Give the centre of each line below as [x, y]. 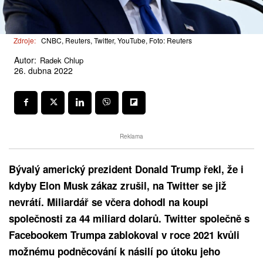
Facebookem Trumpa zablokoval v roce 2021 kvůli [124, 235]
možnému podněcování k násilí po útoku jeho [114, 251]
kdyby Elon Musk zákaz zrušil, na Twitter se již [118, 185]
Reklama [131, 136]
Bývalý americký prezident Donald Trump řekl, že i [126, 169]
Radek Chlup [62, 60]
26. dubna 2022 [43, 71]
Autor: [25, 60]
